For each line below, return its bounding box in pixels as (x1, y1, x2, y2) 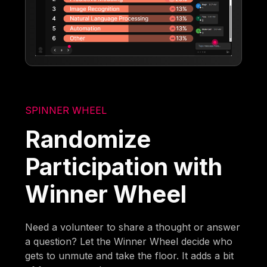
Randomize (25, 125, 151, 153)
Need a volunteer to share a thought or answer (25, 221, 241, 233)
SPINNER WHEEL (25, 104, 107, 116)
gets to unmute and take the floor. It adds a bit (25, 249, 234, 262)
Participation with (25, 152, 223, 181)
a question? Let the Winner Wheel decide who (25, 235, 233, 247)
